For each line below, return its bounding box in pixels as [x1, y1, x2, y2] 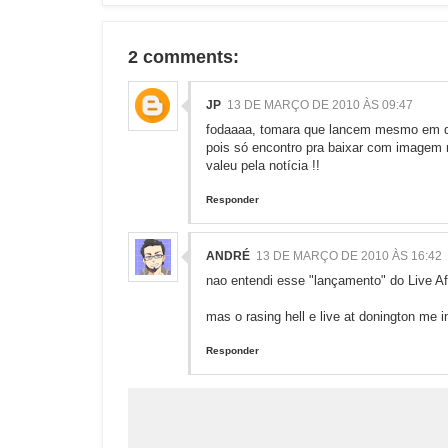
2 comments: [128, 47, 239, 68]
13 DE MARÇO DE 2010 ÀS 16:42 [256, 249, 442, 264]
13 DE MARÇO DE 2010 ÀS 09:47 [227, 98, 413, 113]
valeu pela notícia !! [206, 158, 320, 174]
